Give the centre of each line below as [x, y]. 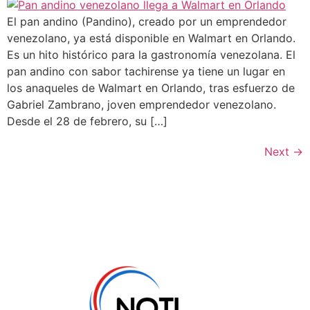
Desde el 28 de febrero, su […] [87, 121]
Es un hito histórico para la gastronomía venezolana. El [151, 54]
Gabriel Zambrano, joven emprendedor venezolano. [142, 104]
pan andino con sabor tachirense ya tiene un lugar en [146, 71]
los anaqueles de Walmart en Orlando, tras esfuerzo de [151, 88]
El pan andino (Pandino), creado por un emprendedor [147, 21]
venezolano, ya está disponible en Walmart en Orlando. [151, 38]
